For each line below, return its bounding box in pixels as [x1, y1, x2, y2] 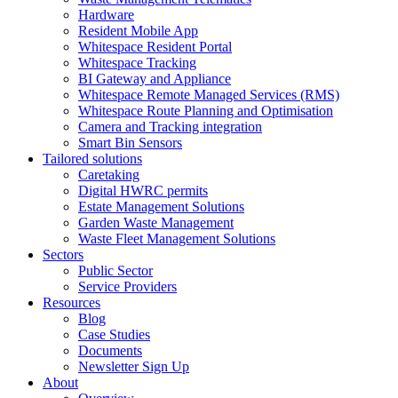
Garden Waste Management [78, 215, 234, 230]
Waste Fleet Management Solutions [78, 231, 275, 246]
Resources [43, 295, 100, 310]
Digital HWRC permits [78, 183, 208, 198]
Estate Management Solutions [78, 199, 244, 214]
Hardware [78, 7, 134, 22]
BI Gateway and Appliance [78, 71, 231, 86]
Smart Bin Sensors [78, 135, 182, 150]
